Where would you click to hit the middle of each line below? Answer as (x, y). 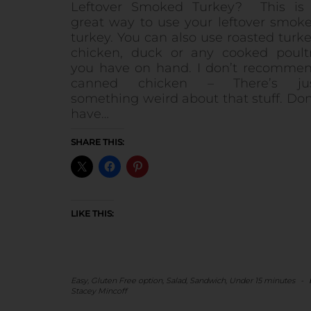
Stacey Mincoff (99, 291)
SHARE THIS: (98, 142)
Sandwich (208, 281)
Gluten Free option (127, 281)
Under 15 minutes (262, 281)
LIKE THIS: (92, 214)
